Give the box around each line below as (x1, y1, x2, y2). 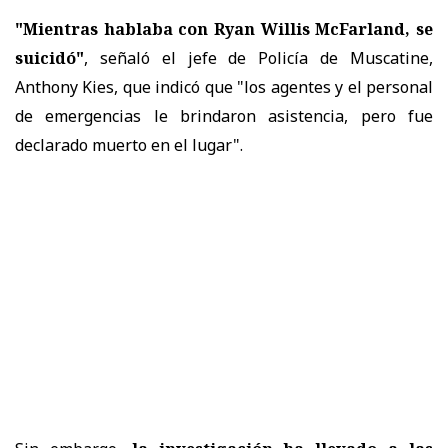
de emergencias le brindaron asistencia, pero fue (15, 104, 433, 127)
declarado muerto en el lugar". (15, 133, 243, 156)
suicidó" (15, 46, 84, 69)
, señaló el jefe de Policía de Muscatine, (84, 46, 433, 69)
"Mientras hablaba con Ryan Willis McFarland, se (15, 17, 433, 40)
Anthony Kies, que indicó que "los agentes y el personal (15, 75, 433, 98)
